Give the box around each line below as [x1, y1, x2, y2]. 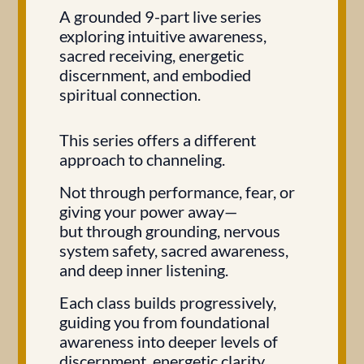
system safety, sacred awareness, [59, 240, 288, 260]
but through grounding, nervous [59, 221, 280, 240]
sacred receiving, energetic [59, 45, 244, 65]
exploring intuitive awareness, [59, 26, 266, 45]
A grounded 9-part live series [59, 6, 262, 26]
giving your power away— [59, 201, 237, 221]
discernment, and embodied [59, 65, 251, 84]
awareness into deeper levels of [59, 331, 278, 351]
